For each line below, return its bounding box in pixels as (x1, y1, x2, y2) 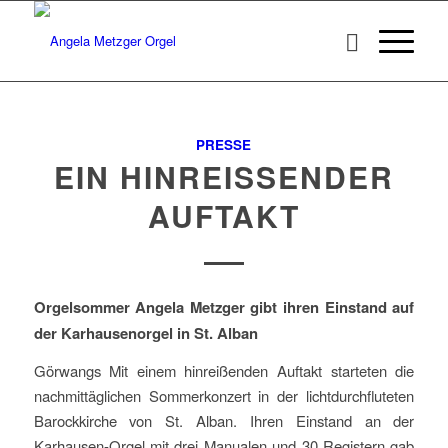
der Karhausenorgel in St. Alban (33, 321, 258, 344)
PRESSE (196, 135, 252, 154)
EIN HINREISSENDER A (53, 155, 394, 198)
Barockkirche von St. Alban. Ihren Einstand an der (33, 410, 415, 432)
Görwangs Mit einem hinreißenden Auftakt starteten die (33, 360, 415, 382)
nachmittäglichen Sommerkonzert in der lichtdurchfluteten (33, 385, 415, 407)
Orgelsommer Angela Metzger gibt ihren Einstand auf (33, 295, 415, 318)
